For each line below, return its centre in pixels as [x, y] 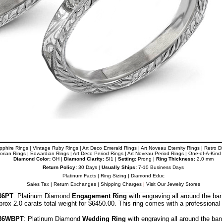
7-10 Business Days [160, 167]
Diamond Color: [32, 159]
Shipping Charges [121, 184]
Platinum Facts [79, 176]
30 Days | [89, 167]
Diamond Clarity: [84, 159]
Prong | [145, 159]
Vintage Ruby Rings [55, 148]
